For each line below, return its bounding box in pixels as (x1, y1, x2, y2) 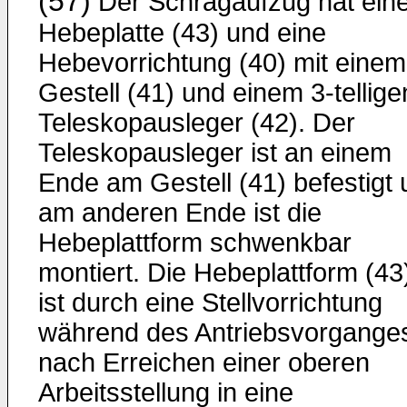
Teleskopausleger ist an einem (38, 138, 392, 167)
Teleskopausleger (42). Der (38, 108, 355, 137)
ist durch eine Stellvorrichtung (38, 288, 382, 317)
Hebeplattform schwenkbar (38, 228, 352, 257)
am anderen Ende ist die (38, 198, 322, 227)
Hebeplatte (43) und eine (38, 18, 326, 47)
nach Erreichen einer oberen (38, 348, 370, 377)
